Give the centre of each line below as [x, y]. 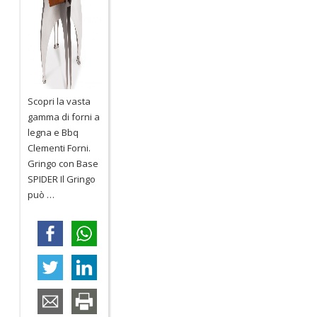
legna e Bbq [53, 133]
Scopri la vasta [59, 102]
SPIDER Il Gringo [62, 179]
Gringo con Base [63, 164]
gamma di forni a [64, 117]
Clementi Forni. [62, 148]
